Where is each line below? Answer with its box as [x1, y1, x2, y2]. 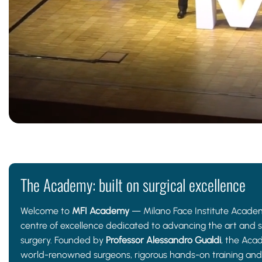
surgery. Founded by [20, 234, 106, 246]
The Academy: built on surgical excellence [20, 173, 246, 196]
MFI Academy [72, 205, 129, 216]
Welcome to [20, 205, 72, 216]
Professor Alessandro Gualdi [106, 234, 221, 246]
